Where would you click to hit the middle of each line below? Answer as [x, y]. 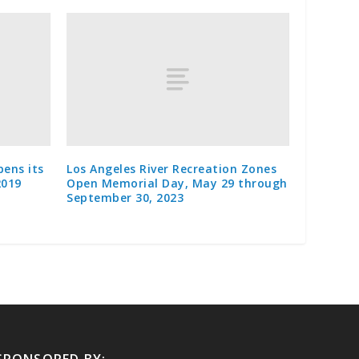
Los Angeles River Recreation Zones [172, 169]
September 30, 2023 [125, 198]
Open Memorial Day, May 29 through [177, 184]
